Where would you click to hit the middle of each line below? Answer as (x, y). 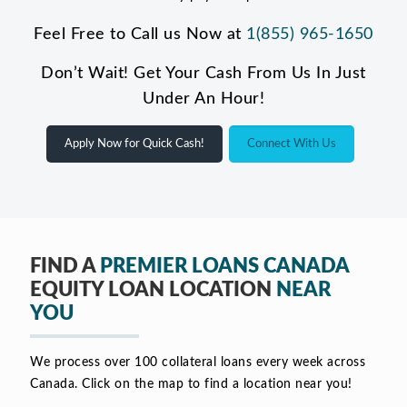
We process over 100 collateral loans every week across (198, 362)
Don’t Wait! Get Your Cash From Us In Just (203, 73)
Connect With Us (292, 144)
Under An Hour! (203, 99)
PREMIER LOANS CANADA (224, 266)
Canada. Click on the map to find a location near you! (191, 384)
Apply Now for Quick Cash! (134, 144)
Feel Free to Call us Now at (140, 34)
